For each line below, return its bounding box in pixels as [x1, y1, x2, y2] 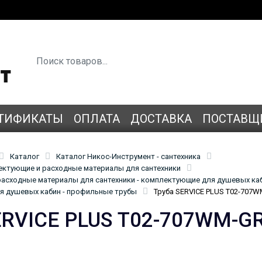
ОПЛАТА [74, 111, 120, 126]
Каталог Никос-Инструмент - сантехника [56, 151, 201, 161]
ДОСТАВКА [130, 111, 192, 126]
